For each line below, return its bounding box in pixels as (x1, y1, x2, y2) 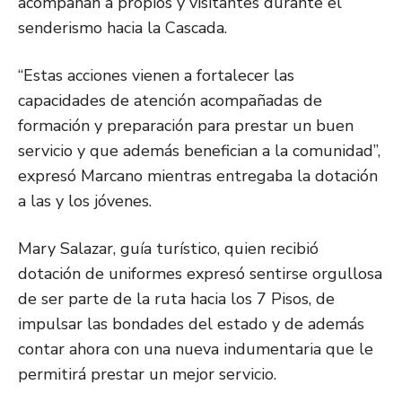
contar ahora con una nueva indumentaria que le (18, 338, 373, 361)
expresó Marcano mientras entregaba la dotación (18, 165, 378, 188)
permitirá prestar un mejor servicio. (18, 363, 276, 386)
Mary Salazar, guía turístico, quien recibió (18, 238, 319, 260)
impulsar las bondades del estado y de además (18, 313, 364, 336)
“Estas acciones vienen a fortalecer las (18, 65, 294, 87)
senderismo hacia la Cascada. (18, 17, 227, 39)
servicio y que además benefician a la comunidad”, (18, 140, 380, 162)
